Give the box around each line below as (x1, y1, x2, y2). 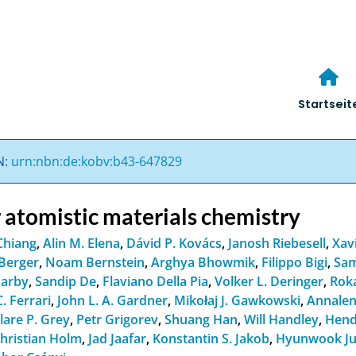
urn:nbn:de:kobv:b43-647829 (11, 152, 183, 170)
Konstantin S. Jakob (153, 329, 270, 347)
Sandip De (35, 272, 97, 290)
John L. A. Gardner (57, 291, 168, 309)
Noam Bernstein (45, 253, 145, 271)
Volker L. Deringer (215, 272, 324, 290)
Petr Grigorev (76, 310, 159, 328)
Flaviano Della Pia (103, 272, 209, 290)
